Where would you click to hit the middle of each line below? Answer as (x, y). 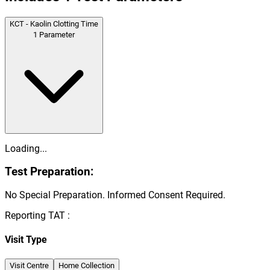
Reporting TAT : (37, 216)
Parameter (57, 34)
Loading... (26, 148)
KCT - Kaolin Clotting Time (54, 24)
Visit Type (26, 240)
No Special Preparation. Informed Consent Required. (115, 195)
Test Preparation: (49, 172)
